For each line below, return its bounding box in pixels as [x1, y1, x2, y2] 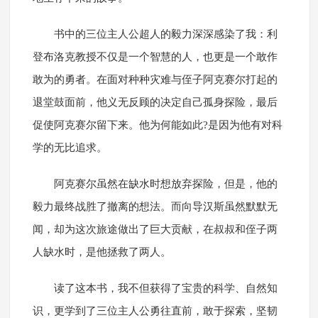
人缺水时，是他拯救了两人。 [32, 246, 171, 258]
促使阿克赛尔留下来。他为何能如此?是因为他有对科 [32, 119, 283, 131]
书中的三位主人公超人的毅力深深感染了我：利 [53, 28, 278, 40]
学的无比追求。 [32, 142, 107, 154]
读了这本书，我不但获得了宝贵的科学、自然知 [53, 283, 278, 295]
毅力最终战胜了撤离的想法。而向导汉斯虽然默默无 [32, 201, 278, 213]
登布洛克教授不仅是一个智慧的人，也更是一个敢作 [32, 51, 278, 63]
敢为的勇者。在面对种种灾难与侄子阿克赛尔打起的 [32, 74, 278, 86]
